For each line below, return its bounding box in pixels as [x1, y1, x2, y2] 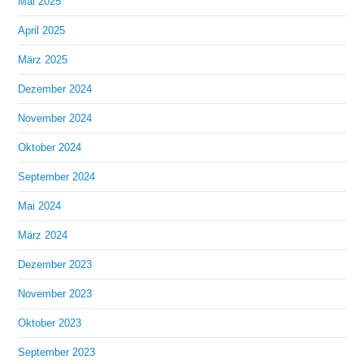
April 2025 [18, 24, 66, 37]
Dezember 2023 [18, 258, 93, 271]
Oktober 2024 [18, 141, 82, 154]
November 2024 [18, 112, 93, 125]
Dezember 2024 [18, 83, 93, 96]
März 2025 [18, 54, 68, 67]
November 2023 [18, 288, 93, 301]
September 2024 [18, 171, 96, 184]
